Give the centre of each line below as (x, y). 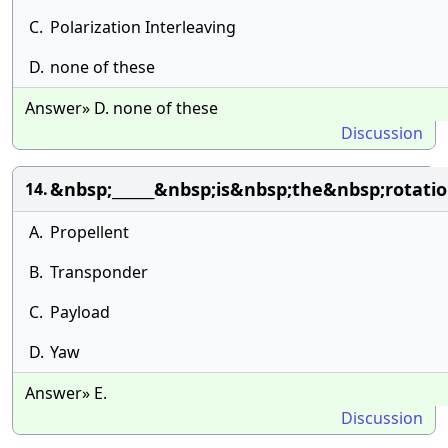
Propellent (89, 232)
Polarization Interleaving (143, 27)
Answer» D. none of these (121, 108)
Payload (80, 312)
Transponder (99, 272)
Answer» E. (66, 393)
